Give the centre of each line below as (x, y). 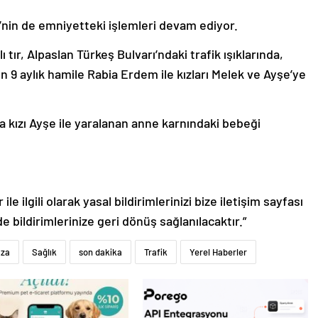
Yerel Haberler (218, 252)
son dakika (100, 252)
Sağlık (44, 252)
